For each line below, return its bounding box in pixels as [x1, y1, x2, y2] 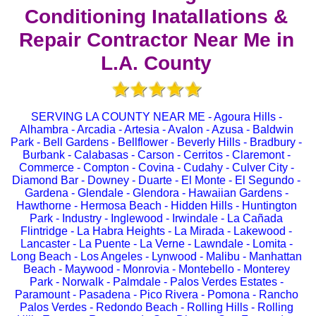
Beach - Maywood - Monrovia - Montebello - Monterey [23, 263, 290, 276]
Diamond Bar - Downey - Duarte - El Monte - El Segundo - [12, 174, 300, 187]
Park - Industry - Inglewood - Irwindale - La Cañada [30, 212, 283, 225]
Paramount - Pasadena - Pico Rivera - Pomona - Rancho [14, 288, 298, 301]
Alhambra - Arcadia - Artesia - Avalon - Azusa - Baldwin [19, 123, 293, 136]
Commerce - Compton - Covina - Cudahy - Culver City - [18, 162, 294, 174]
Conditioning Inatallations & [25, 6, 288, 28]
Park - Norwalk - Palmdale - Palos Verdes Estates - [29, 276, 284, 288]
